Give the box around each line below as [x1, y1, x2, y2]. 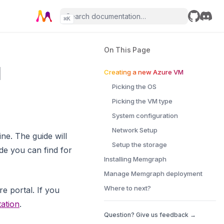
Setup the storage [112, 140, 167, 148]
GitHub [187, 22, 214, 32]
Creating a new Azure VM [104, 68, 183, 76]
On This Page [104, 45, 150, 54]
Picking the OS [112, 82, 156, 90]
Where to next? [104, 184, 151, 192]
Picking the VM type [112, 97, 172, 105]
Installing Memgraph [104, 155, 166, 163]
